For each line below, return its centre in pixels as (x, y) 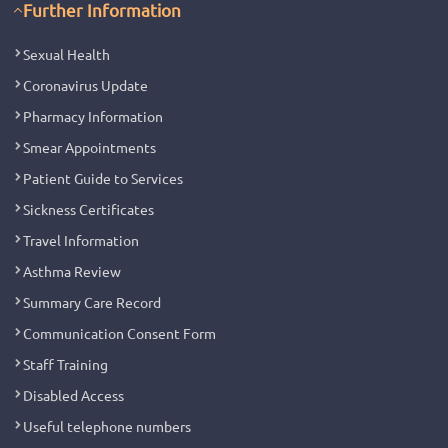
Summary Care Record (92, 301)
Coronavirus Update (86, 84)
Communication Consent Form (120, 332)
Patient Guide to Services (103, 177)
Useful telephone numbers (107, 425)
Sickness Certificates (89, 208)
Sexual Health (67, 53)
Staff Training (66, 363)
